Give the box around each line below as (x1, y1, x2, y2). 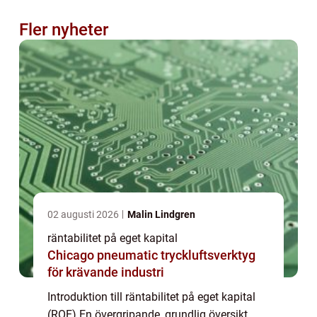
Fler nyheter (19, 19, 108, 40)
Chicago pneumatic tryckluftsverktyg (47, 247, 161, 263)
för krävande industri (47, 264, 164, 279)
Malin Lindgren (127, 208, 195, 220)
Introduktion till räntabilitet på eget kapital (47, 289, 255, 304)
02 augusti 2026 (47, 208, 121, 220)
